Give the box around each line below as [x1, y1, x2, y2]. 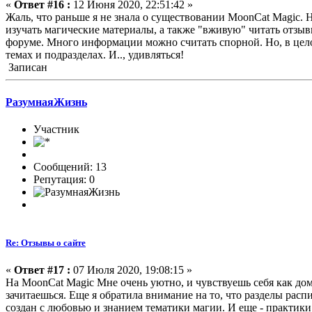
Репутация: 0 [33, 173, 95, 185]
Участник [33, 123, 79, 135]
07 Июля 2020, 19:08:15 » [70, 264, 192, 276]
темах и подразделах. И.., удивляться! [6, 49, 184, 61]
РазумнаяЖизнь [6, 95, 87, 108]
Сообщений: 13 [33, 160, 107, 173]
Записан [6, 61, 47, 74]
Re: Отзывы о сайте [6, 237, 86, 249]
